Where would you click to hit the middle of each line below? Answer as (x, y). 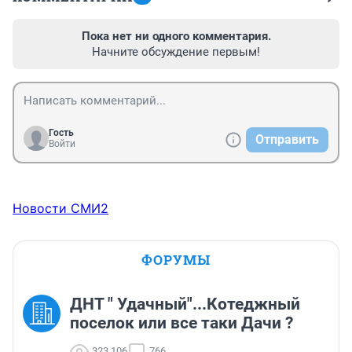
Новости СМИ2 (60, 208)
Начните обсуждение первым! (176, 51)
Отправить (287, 139)
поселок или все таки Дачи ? (181, 323)
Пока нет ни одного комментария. (176, 36)
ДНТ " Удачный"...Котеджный (185, 304)
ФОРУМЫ (176, 259)
